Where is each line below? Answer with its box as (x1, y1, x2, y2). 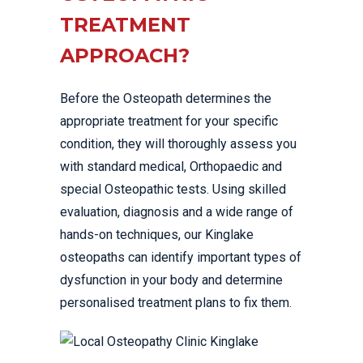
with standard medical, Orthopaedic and (60, 159, 282, 174)
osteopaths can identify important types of (60, 250, 301, 265)
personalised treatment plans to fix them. (60, 295, 292, 310)
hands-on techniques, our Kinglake (60, 227, 254, 242)
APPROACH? (60, 44, 190, 67)
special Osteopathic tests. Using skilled (60, 181, 286, 197)
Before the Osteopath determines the (60, 91, 271, 106)
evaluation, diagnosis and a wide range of (60, 204, 293, 220)
